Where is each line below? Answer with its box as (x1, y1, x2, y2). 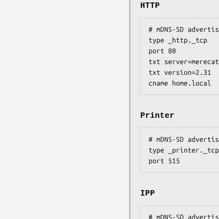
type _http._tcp (149, 36, 207, 44)
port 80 (149, 46, 176, 55)
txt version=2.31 (149, 68, 211, 76)
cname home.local (149, 79, 211, 87)
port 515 (149, 157, 180, 165)
